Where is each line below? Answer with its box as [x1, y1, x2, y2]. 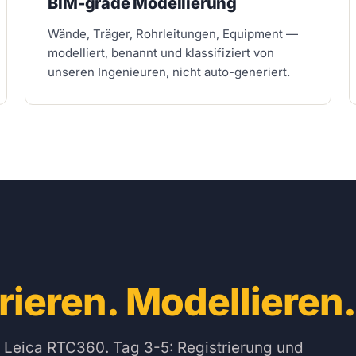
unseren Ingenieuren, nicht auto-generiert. [48, 64, 291, 79]
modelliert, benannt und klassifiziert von [48, 44, 275, 60]
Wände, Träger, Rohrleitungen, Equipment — [48, 25, 299, 41]
